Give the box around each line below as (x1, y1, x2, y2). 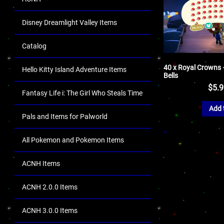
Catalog (22, 42, 46, 50)
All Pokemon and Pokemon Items (22, 136, 124, 144)
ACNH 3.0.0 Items (22, 206, 77, 214)
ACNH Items (22, 159, 60, 167)
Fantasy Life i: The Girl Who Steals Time (22, 89, 142, 97)
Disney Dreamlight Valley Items (22, 18, 117, 26)
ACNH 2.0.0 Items (22, 183, 77, 191)
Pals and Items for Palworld (22, 112, 107, 120)
